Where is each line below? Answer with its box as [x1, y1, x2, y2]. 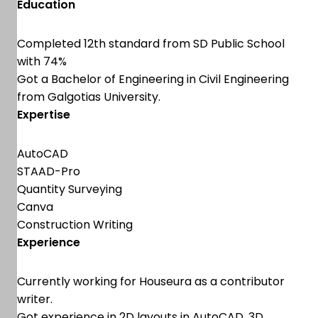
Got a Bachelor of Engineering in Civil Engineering [17, 71, 289, 87]
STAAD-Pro [17, 163, 80, 180]
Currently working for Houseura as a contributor [17, 273, 285, 290]
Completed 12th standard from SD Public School [17, 35, 285, 52]
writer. [17, 291, 53, 307]
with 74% [17, 53, 67, 70]
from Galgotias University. [17, 89, 160, 105]
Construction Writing [17, 216, 133, 233]
